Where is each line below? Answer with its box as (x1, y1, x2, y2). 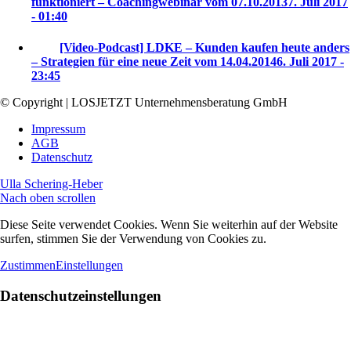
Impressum (31, 122, 85, 136)
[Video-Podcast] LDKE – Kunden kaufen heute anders (60, 41, 349, 55)
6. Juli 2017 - (277, 55, 344, 69)
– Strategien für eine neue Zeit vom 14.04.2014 (31, 55, 277, 69)
